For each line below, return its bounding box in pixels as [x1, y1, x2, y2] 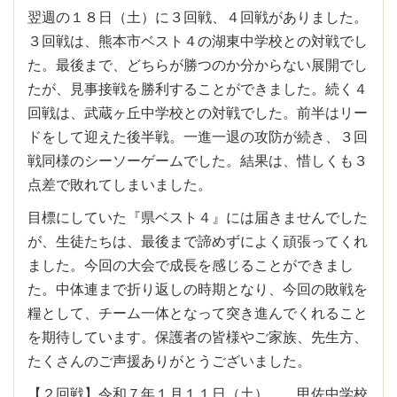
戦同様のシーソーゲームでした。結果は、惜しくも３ [27, 152, 368, 170]
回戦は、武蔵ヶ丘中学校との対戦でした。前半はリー [27, 104, 368, 122]
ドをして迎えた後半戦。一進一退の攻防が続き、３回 [27, 128, 368, 146]
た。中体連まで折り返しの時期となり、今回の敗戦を [27, 280, 368, 299]
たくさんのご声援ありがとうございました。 [27, 352, 311, 370]
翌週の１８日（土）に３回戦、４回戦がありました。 [27, 8, 368, 27]
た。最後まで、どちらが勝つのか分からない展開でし [27, 56, 368, 74]
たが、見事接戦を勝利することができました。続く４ [27, 80, 368, 98]
